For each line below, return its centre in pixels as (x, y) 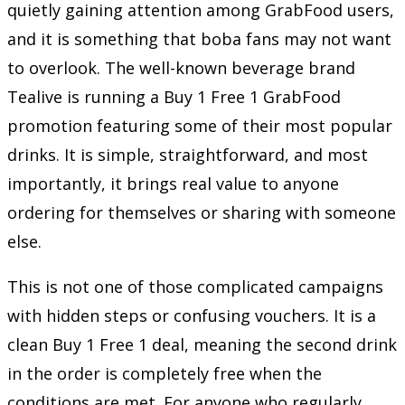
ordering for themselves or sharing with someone (202, 212)
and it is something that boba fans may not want (199, 38)
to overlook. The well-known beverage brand (181, 67)
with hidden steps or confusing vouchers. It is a (192, 315)
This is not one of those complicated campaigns (195, 286)
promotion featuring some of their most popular (200, 125)
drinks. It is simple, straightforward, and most (188, 154)
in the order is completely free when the (165, 373)
